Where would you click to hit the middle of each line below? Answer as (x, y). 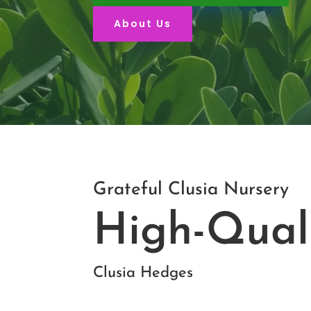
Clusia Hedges (143, 274)
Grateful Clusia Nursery (191, 190)
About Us (143, 24)
